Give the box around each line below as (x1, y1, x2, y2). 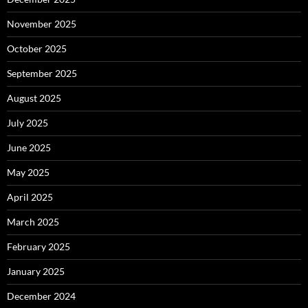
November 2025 (7, 17, 76, 30)
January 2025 (7, 265, 65, 277)
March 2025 (7, 215, 59, 228)
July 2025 (7, 116, 48, 129)
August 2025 (7, 91, 61, 104)
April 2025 (7, 190, 53, 203)
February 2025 (7, 240, 70, 252)
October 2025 (7, 42, 67, 54)
